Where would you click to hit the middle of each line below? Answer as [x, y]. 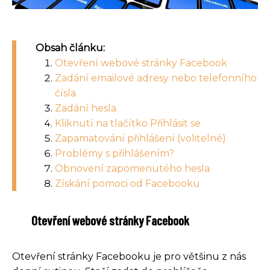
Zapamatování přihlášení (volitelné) [140, 139]
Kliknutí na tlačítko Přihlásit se [128, 124]
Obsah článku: [70, 48]
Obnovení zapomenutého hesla [132, 169]
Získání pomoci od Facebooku [127, 184]
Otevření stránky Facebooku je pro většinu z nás [129, 257]
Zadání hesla [86, 108]
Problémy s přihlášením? [115, 154]
